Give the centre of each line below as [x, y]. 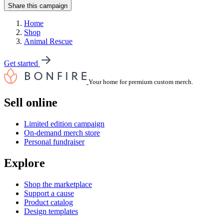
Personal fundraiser [54, 141]
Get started [22, 63]
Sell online [31, 102]
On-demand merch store [62, 132]
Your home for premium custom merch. [141, 82]
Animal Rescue [48, 41]
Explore [24, 163]
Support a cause [49, 193]
